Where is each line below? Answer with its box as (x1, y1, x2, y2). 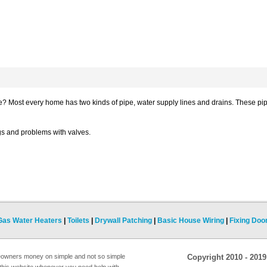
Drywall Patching (95, 216, 152, 225)
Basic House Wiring (157, 216, 224, 225)
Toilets (67, 216, 89, 225)
